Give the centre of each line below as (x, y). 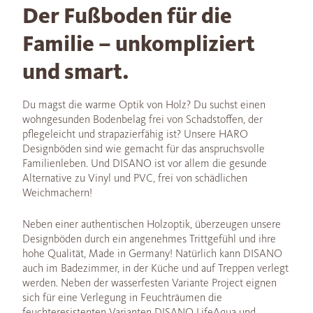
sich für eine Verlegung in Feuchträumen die (122, 298)
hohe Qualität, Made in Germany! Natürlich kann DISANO (152, 254)
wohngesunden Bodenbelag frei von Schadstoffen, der (143, 119)
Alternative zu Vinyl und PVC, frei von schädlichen (135, 178)
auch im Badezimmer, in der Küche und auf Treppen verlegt (155, 268)
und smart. (76, 72)
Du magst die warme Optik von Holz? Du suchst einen (144, 105)
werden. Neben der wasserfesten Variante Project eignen (150, 283)
